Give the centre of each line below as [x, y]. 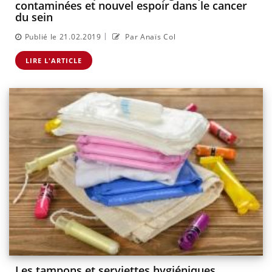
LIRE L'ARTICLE [54, 60]
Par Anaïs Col [149, 36]
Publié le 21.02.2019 [63, 36]
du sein [34, 17]
